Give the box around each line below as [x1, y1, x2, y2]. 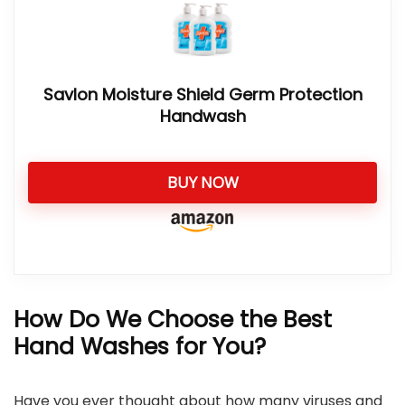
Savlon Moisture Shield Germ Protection [42, 83, 363, 106]
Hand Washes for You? [14, 331, 266, 363]
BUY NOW [166, 172, 239, 193]
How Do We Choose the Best [14, 304, 332, 335]
